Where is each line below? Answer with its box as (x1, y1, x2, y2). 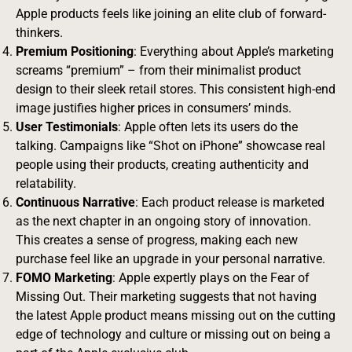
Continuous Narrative (16, 194, 135, 210)
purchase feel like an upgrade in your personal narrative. (16, 251, 325, 266)
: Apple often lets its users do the (118, 119, 298, 134)
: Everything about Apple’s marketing (134, 43, 334, 59)
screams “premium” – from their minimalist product (16, 62, 301, 78)
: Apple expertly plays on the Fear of (112, 269, 310, 285)
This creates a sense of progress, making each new (16, 232, 298, 247)
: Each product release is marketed (135, 194, 324, 210)
